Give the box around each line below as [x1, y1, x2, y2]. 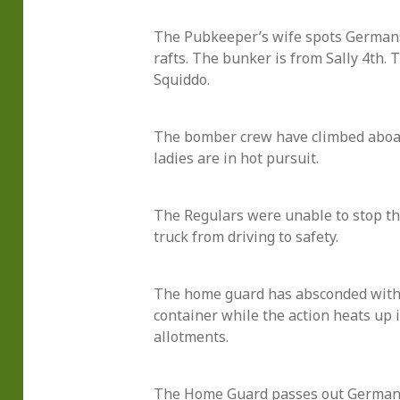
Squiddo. [153, 70, 210, 90]
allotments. [153, 327, 229, 347]
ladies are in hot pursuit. [153, 148, 319, 169]
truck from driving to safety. [153, 227, 338, 247]
